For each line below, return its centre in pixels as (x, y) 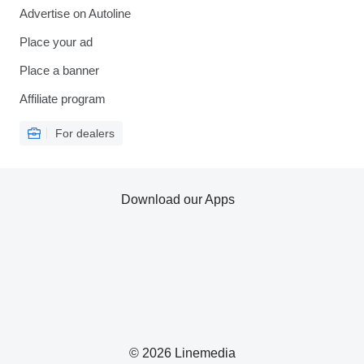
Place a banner (59, 70)
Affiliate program (63, 99)
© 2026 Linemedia (182, 353)
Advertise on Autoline (75, 13)
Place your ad (56, 42)
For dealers (85, 133)
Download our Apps (178, 199)
